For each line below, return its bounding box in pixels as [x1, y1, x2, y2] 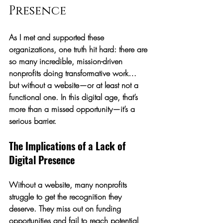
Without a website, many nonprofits [9, 179, 129, 190]
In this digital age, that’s [58, 92, 140, 103]
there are [119, 44, 150, 55]
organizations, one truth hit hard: [9, 44, 119, 55]
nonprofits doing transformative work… [9, 68, 139, 79]
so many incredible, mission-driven [9, 56, 125, 67]
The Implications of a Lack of [9, 138, 128, 153]
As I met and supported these [9, 32, 107, 43]
